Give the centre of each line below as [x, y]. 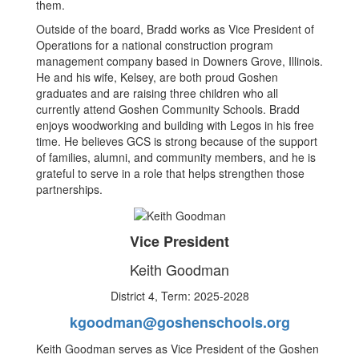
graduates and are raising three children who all [157, 93]
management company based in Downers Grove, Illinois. [179, 61]
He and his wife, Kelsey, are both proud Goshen [157, 77]
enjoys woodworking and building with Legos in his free [175, 125]
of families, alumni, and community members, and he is [176, 157]
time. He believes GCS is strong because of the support [177, 141]
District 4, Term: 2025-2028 [179, 295]
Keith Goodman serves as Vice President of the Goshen [177, 348]
